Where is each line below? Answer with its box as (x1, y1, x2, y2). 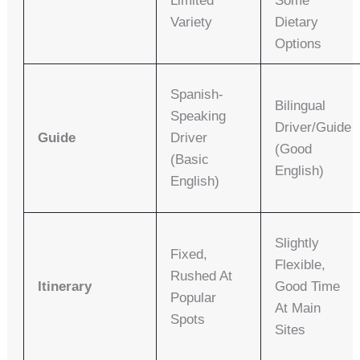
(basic (170, 152, 210, 168)
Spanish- (170, 87, 224, 103)
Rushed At (170, 268, 233, 284)
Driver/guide (275, 120, 352, 136)
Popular (170, 290, 217, 306)
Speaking (170, 108, 227, 125)
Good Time (275, 279, 341, 295)
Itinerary (38, 279, 92, 295)
